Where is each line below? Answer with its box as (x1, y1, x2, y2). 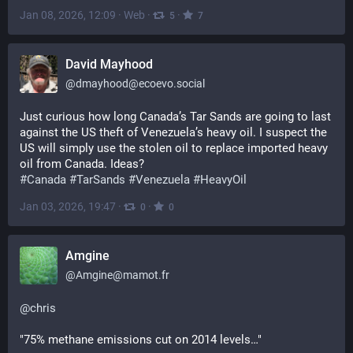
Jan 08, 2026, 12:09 (20, 9, 116, 21)
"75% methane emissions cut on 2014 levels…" (20, 333, 262, 347)
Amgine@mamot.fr (76, 269, 169, 281)
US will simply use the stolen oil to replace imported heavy (20, 141, 328, 155)
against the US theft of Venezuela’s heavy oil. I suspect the (20, 125, 327, 139)
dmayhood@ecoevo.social (76, 77, 205, 90)
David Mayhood (65, 57, 153, 72)
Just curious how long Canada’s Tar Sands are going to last (20, 110, 331, 124)
